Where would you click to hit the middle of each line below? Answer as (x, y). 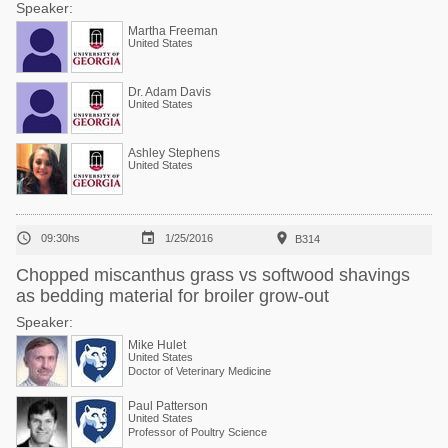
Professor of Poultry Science (197, 432)
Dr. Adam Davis (169, 92)
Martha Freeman (173, 31)
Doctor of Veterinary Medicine (199, 371)
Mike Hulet (157, 345)
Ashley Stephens (174, 153)
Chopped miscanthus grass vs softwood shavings (213, 275)
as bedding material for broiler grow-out (172, 296)
